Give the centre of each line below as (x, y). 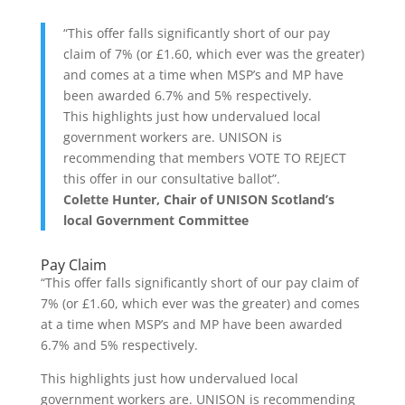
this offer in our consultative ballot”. (171, 179)
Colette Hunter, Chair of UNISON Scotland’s (198, 199)
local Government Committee (155, 220)
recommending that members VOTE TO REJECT (204, 158)
